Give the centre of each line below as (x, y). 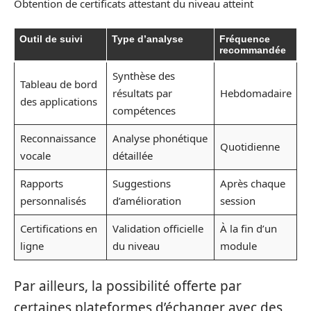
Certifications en (58, 228)
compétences (144, 110)
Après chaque (252, 183)
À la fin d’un (248, 228)
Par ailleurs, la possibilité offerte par (128, 286)
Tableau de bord (58, 84)
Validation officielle (158, 228)
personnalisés (53, 200)
